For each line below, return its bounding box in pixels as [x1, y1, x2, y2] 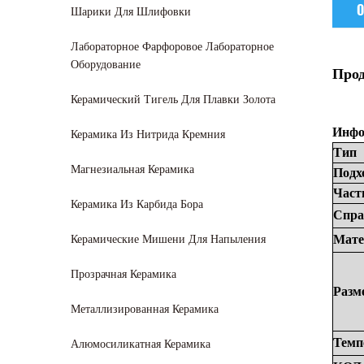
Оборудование [71, 55, 141, 74]
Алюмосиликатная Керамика [71, 335, 210, 353]
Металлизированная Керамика [71, 300, 219, 318]
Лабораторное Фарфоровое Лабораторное [71, 37, 274, 56]
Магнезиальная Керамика [71, 160, 194, 179]
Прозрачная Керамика [71, 265, 176, 284]
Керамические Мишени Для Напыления [71, 230, 266, 249]
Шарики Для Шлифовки [71, 2, 191, 21]
